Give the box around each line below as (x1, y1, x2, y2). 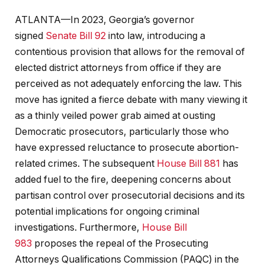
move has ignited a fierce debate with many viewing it (15, 94, 247, 106)
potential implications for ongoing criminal (15, 206, 199, 218)
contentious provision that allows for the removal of (15, 46, 245, 58)
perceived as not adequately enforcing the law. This (15, 78, 242, 90)
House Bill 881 (157, 158, 220, 170)
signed (15, 30, 46, 42)
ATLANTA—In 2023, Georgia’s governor (15, 14, 195, 26)
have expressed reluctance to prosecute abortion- (15, 142, 239, 154)
